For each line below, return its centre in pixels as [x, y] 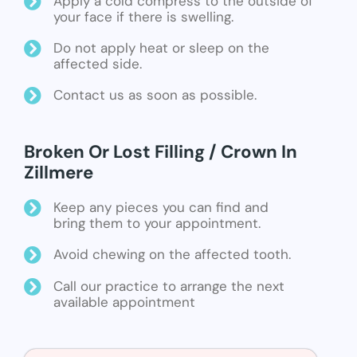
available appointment [124, 302]
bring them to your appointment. [157, 224]
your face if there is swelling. [143, 17]
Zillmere [59, 173]
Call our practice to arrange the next [169, 286]
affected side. [98, 64]
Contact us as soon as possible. [155, 95]
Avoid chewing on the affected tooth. [172, 255]
